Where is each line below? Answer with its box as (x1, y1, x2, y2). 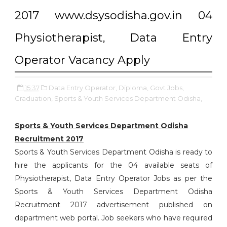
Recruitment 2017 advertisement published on (14, 200, 213, 209)
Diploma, (118, 84, 148, 92)
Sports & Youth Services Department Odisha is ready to (14, 147, 213, 157)
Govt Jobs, (149, 84, 184, 92)
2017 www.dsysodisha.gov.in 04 (14, 9, 213, 22)
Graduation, (14, 94, 53, 102)
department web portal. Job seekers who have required (14, 213, 213, 222)
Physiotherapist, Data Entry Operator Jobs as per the (14, 174, 213, 183)
